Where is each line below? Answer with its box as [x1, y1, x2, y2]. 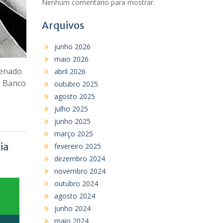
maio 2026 [54, 54, 89, 64]
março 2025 [54, 128, 93, 138]
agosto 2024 [54, 191, 95, 201]
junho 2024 [54, 203, 91, 213]
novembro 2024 [54, 166, 106, 176]
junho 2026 [54, 41, 91, 51]
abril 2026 [54, 66, 86, 76]
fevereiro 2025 [54, 141, 101, 151]
